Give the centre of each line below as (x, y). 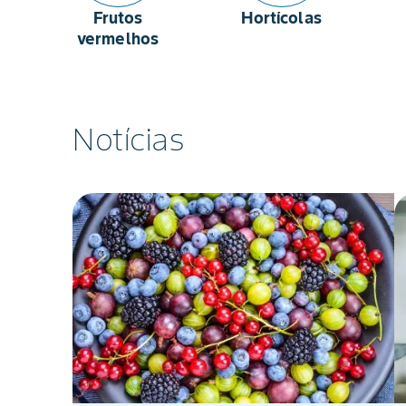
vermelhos (118, 39)
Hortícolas (281, 18)
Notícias (128, 139)
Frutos (118, 18)
